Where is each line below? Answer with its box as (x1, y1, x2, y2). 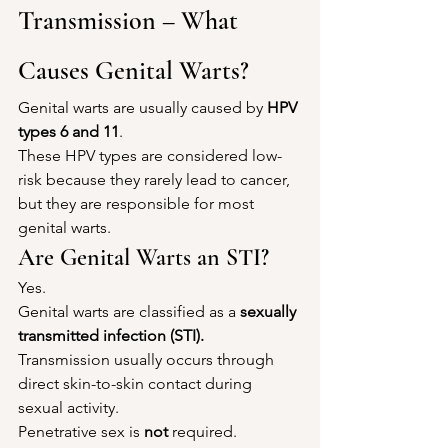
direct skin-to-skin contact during (18, 373, 256, 393)
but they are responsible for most (18, 193, 258, 213)
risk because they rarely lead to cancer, (18, 169, 294, 189)
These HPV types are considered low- (18, 145, 282, 165)
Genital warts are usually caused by (18, 97, 267, 117)
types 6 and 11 (18, 121, 119, 141)
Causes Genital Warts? (18, 54, 249, 86)
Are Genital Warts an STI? (18, 242, 269, 272)
